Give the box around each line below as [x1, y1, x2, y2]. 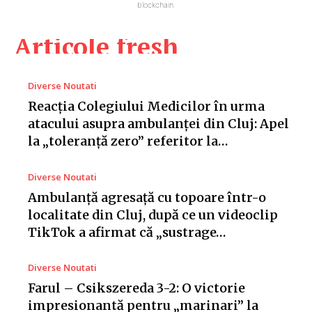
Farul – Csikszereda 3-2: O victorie [28, 280, 245, 297]
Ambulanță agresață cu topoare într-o [28, 189, 266, 205]
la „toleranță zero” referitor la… [28, 133, 228, 150]
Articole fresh [14, 30, 179, 63]
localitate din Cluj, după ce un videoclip [28, 206, 278, 223]
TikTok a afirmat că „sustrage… [28, 224, 226, 240]
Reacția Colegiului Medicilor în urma [28, 98, 265, 115]
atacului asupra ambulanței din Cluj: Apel [28, 116, 289, 132]
